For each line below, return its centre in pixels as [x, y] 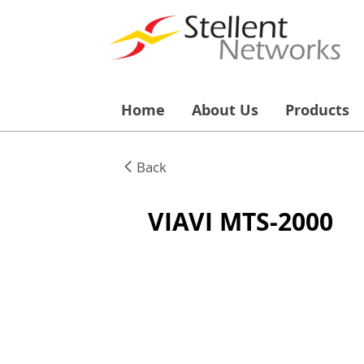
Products [317, 110]
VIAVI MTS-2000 [240, 221]
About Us [225, 110]
